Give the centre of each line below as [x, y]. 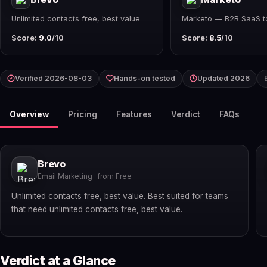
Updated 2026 [223, 78]
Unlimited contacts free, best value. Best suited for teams [120, 196]
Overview [29, 114]
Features [134, 114]
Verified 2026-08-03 [53, 78]
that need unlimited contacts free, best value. [97, 209]
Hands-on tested [145, 78]
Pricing [83, 114]
